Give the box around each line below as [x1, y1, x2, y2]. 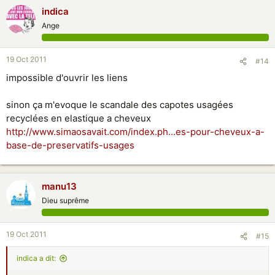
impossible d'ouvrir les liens [6, 72, 128, 83]
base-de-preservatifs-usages [6, 139, 134, 151]
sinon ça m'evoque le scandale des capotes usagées [6, 99, 233, 110]
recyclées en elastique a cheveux [6, 112, 151, 124]
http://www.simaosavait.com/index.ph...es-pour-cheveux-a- [6, 126, 265, 137]
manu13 [42, 180, 77, 192]
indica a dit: [17, 254, 56, 263]
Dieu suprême [42, 196, 89, 205]
